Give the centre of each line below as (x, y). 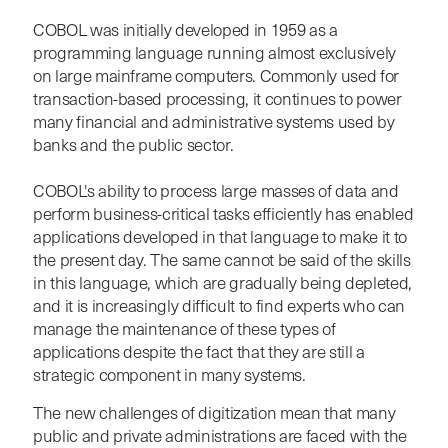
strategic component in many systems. (169, 376)
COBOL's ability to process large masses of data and (215, 192)
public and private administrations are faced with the (219, 437)
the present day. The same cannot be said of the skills (221, 261)
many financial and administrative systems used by (213, 123)
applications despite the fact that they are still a (198, 353)
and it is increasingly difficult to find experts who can (218, 307)
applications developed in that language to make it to (219, 238)
